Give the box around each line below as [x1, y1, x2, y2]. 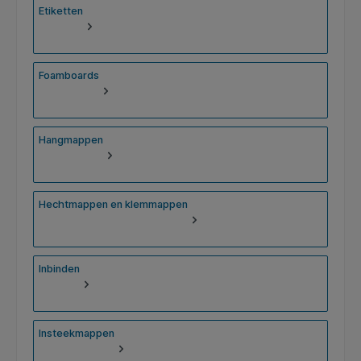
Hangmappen [39, 134, 104, 147]
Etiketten [39, 5, 84, 18]
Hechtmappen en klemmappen [39, 198, 189, 211]
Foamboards [39, 69, 100, 82]
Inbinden [39, 263, 81, 276]
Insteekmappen [39, 327, 115, 340]
